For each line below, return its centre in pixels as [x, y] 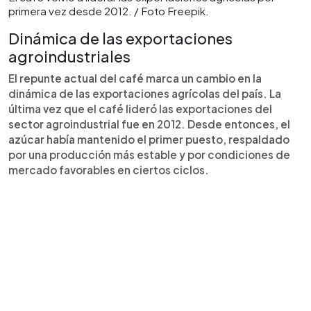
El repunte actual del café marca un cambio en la [135, 78]
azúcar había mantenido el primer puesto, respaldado [149, 139]
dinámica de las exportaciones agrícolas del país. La [145, 93]
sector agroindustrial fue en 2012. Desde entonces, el [149, 124]
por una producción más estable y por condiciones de [149, 154]
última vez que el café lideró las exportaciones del [140, 108]
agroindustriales [69, 56]
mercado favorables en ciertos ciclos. [109, 169]
